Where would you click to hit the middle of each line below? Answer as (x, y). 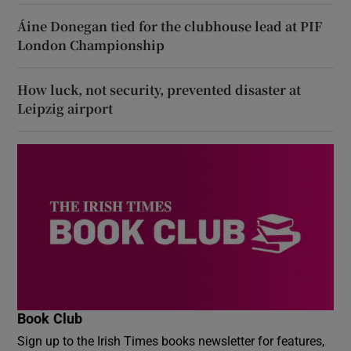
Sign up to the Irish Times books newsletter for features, (171, 340)
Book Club (50, 318)
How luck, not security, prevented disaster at (159, 90)
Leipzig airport (65, 109)
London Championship (91, 45)
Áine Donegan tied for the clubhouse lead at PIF (170, 27)
